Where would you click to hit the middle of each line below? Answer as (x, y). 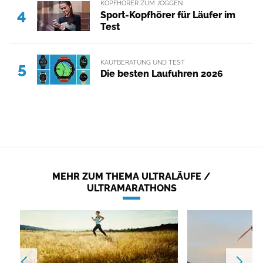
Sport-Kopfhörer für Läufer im (168, 15)
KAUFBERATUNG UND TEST (142, 62)
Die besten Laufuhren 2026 (161, 74)
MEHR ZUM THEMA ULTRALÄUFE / (131, 176)
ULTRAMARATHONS (131, 188)
